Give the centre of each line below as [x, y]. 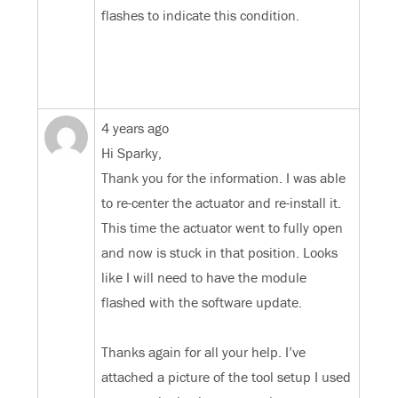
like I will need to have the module [204, 278]
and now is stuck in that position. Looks [220, 253]
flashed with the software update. [202, 302]
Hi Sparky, [132, 153]
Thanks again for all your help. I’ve [204, 352]
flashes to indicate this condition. [201, 16]
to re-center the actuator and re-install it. [222, 203]
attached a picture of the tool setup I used [227, 377]
